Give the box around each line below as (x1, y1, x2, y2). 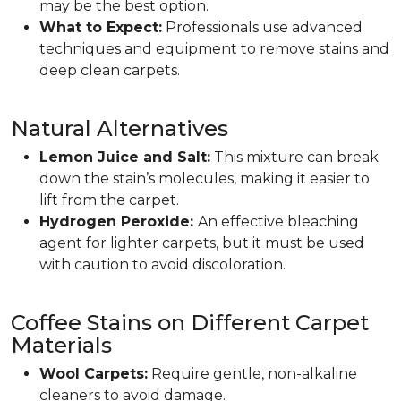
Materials (11, 332, 112, 358)
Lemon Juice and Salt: (39, 149, 210, 166)
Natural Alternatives (11, 115, 228, 141)
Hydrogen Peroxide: (39, 213, 198, 230)
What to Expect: (39, 19, 162, 36)
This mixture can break (210, 149, 379, 166)
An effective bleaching (198, 213, 359, 230)
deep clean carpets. (39, 62, 180, 79)
